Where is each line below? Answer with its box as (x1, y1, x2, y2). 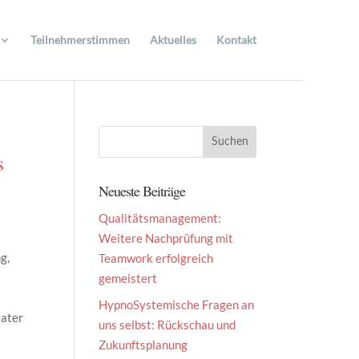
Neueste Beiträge (99, 181, 186, 200)
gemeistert (99, 271, 158, 285)
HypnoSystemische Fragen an (99, 296, 255, 312)
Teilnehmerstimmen (30, 33, 131, 46)
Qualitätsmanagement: (99, 211, 222, 225)
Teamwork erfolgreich (99, 251, 214, 265)
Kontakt (216, 33, 257, 46)
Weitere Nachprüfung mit (99, 231, 234, 245)
